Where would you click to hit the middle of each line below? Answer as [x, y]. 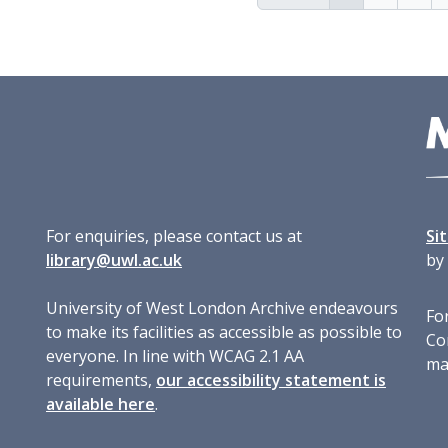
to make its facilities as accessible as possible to [224, 332]
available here [100, 404]
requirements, [101, 380]
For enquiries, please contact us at [174, 236]
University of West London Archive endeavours [222, 308]
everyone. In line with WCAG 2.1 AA [175, 356]
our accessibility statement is [271, 380]
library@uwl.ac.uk [114, 260]
